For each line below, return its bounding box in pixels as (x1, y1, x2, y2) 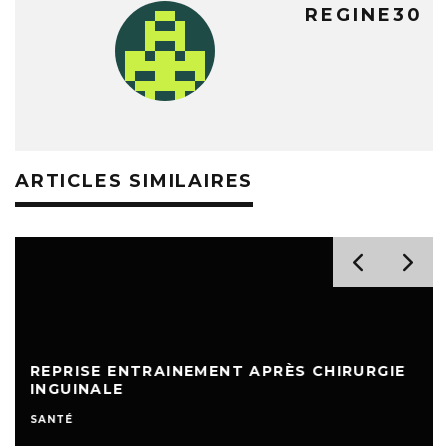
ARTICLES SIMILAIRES (15, 170, 254, 192)
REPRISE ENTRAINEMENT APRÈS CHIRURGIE (30, 362, 406, 380)
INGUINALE (30, 380, 124, 398)
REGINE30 (305, 4, 423, 26)
